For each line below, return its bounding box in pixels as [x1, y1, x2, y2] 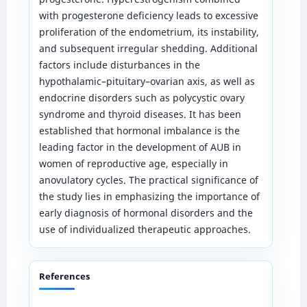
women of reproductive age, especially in [38, 156, 228, 170]
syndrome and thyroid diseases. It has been [38, 107, 241, 121]
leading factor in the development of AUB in [38, 140, 241, 153]
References [38, 269, 90, 282]
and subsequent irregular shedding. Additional [38, 41, 258, 55]
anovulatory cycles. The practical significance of [38, 173, 258, 186]
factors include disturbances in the [38, 58, 200, 71]
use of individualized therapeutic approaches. [38, 222, 251, 236]
